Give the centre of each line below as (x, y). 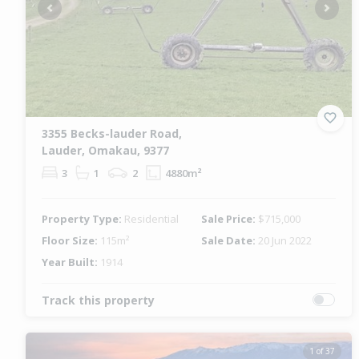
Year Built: (71, 262)
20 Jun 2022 (285, 240)
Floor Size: (71, 240)
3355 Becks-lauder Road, (112, 133)
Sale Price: (230, 218)
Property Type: (83, 218)
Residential (151, 218)
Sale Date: (230, 240)
